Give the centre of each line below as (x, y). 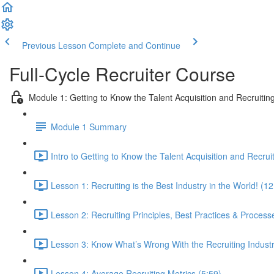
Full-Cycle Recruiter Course (122, 74)
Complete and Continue (135, 45)
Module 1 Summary (89, 126)
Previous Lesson (54, 45)
